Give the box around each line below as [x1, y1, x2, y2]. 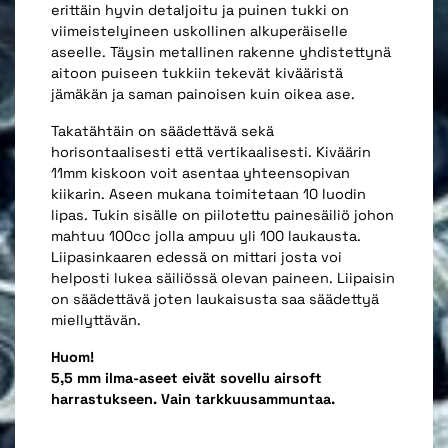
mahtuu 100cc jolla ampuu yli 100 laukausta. [51, 226, 361, 245]
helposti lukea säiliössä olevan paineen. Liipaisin [51, 268, 395, 287]
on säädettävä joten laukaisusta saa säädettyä [51, 289, 379, 308]
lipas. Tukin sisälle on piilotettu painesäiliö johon [51, 205, 394, 224]
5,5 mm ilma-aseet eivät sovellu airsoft [51, 368, 322, 387]
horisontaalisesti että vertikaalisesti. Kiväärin [51, 142, 371, 161]
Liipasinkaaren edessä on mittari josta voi [51, 247, 342, 266]
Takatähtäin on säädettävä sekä [51, 121, 274, 140]
